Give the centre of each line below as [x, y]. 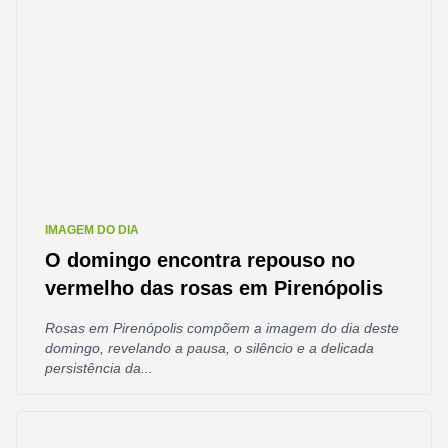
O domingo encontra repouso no [200, 260]
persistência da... [99, 368]
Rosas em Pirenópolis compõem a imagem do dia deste [222, 328]
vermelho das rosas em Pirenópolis [214, 288]
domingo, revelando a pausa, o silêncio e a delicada [209, 348]
